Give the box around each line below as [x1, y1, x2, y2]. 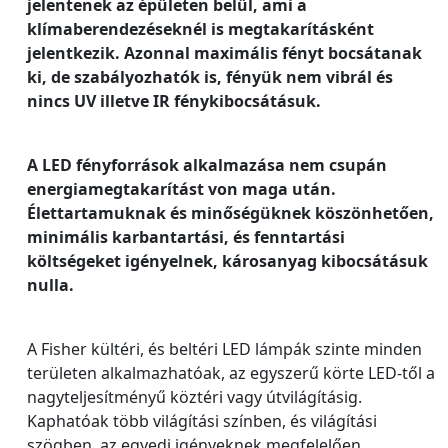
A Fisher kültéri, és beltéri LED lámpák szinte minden [27, 338, 422, 361]
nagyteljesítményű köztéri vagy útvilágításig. [27, 386, 362, 409]
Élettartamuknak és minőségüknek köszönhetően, [27, 202, 434, 225]
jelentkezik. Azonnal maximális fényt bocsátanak [27, 42, 422, 65]
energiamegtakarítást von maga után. [27, 178, 336, 201]
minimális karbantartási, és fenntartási [27, 226, 345, 249]
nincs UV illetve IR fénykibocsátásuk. [27, 90, 321, 113]
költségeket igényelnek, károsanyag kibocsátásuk [27, 250, 428, 273]
